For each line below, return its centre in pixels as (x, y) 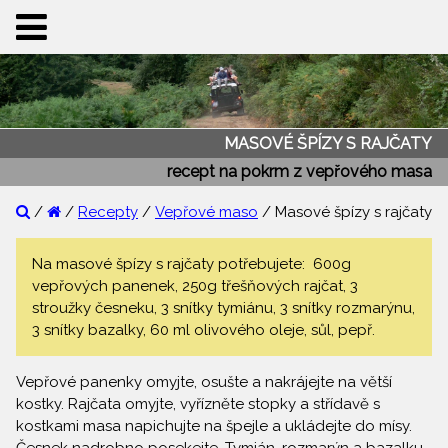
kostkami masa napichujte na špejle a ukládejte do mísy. (214, 426)
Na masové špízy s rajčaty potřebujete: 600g (191, 264)
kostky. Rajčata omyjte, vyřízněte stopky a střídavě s (198, 404)
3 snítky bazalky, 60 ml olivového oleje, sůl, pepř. (203, 330)
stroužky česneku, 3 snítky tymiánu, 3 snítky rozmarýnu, (223, 308)
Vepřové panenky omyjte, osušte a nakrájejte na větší (204, 382)
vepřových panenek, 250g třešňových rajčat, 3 (195, 286)
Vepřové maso (206, 212)
